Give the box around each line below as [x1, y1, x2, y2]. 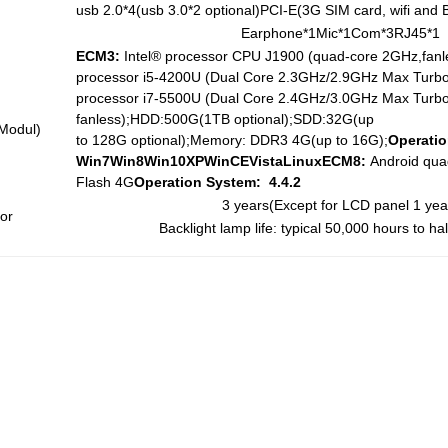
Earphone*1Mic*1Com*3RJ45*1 [240, 25, 440, 41]
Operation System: [133, 174, 261, 190]
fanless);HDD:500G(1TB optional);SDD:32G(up [75, 111, 374, 127]
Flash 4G [75, 174, 134, 190]
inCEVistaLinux [216, 153, 322, 169]
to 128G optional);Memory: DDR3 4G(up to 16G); [75, 132, 388, 148]
